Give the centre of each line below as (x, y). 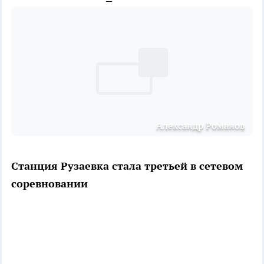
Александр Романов (200, 125)
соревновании (49, 183)
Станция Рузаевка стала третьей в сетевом (127, 166)
